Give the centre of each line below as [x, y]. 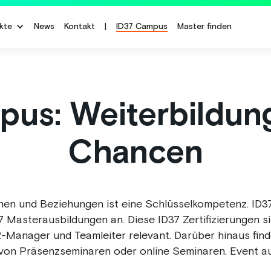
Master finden [204, 27]
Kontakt [80, 27]
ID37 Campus [142, 27]
